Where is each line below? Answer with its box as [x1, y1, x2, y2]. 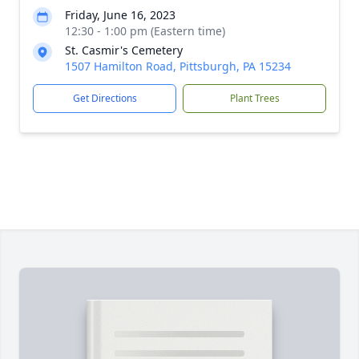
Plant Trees [229, 91, 280, 105]
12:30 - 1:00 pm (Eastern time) [65, 23, 225, 38]
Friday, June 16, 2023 [65, 7, 175, 22]
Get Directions [72, 91, 137, 105]
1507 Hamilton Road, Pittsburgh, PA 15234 [65, 58, 291, 74]
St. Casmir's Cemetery [65, 42, 183, 58]
